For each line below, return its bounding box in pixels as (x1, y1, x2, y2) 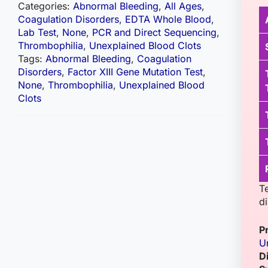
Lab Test (18, 26, 56, 38)
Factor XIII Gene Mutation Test (68, 66, 203, 78)
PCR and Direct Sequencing (92, 26, 217, 38)
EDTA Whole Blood (125, 13, 211, 25)
